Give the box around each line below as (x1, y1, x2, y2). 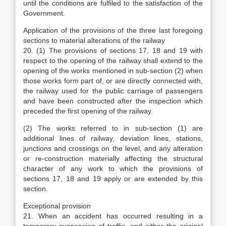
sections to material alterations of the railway (23, 36, 165, 44)
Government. (23, 9, 65, 17)
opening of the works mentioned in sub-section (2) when (23, 67, 203, 75)
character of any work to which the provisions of (23, 164, 203, 173)
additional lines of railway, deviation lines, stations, (23, 134, 203, 142)
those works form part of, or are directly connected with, (23, 77, 203, 85)
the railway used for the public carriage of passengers (23, 87, 203, 95)
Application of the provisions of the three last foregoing (23, 26, 203, 34)
